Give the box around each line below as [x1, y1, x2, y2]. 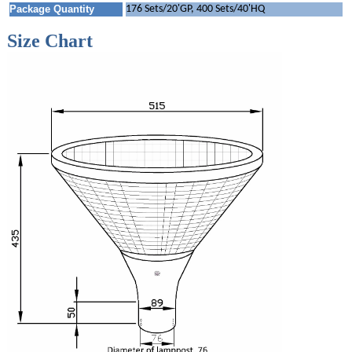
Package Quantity [9, 2, 94, 15]
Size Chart [6, 30, 93, 51]
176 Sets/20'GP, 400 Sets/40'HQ [125, 2, 265, 15]
